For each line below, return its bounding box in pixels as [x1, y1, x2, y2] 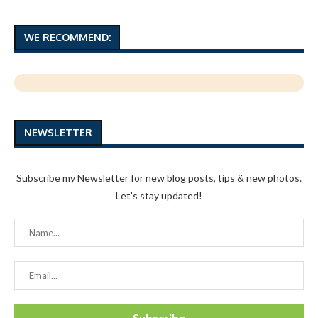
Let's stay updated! [116, 189, 202, 202]
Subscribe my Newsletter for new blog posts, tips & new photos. [16, 171, 302, 184]
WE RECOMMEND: [24, 31, 111, 43]
